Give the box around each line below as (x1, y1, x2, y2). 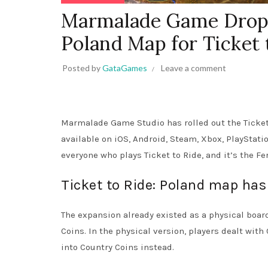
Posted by (62, 63, 102, 74)
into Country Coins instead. (61, 242, 174, 253)
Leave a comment (161, 63, 226, 74)
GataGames (102, 63, 147, 74)
